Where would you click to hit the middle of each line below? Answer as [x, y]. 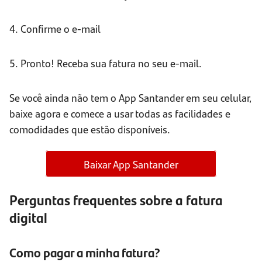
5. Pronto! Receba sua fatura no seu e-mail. [106, 63]
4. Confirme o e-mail [55, 29]
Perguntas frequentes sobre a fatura [116, 200]
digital [28, 217]
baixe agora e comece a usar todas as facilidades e [120, 113]
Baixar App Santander [131, 164]
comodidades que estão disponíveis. [90, 129]
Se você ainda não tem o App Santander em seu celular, [131, 98]
